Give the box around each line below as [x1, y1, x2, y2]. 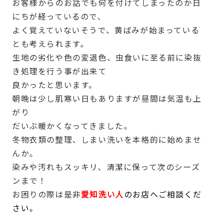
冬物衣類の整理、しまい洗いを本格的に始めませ [12, 133, 202, 145]
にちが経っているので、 [12, 10, 106, 22]
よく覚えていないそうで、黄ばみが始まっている [12, 23, 200, 36]
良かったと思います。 [12, 78, 97, 90]
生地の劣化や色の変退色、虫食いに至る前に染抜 [12, 51, 202, 63]
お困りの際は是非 [12, 188, 81, 200]
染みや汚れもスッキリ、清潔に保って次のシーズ [12, 160, 200, 173]
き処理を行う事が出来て [12, 65, 107, 77]
